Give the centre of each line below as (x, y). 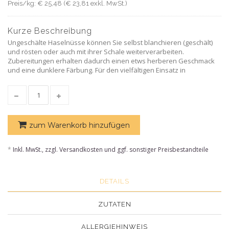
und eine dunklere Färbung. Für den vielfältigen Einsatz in (97, 70)
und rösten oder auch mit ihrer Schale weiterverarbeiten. (96, 52)
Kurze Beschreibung (50, 31)
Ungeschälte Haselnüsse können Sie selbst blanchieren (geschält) (110, 43)
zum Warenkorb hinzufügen (79, 125)
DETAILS (114, 181)
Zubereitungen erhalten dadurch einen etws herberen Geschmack (111, 61)
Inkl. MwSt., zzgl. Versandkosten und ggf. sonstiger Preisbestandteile (110, 150)
